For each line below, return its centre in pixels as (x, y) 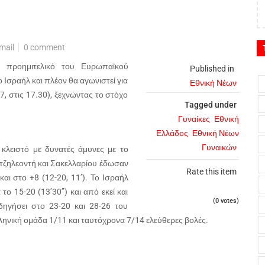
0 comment (44, 47)
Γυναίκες (194, 119)
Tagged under (211, 105)
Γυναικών (219, 147)
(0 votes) (226, 201)
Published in (212, 69)
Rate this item (211, 172)
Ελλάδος (172, 133)
